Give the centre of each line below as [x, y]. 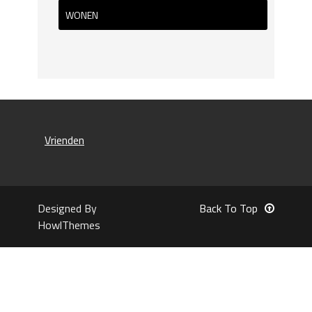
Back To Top [228, 208]
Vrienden [64, 140]
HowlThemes [69, 225]
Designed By [67, 208]
